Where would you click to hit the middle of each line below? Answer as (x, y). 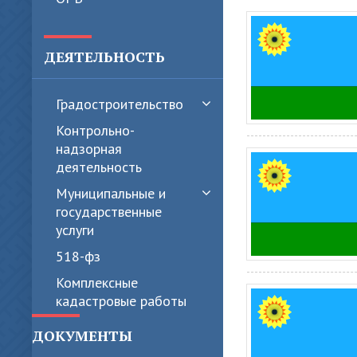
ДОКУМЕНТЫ (82, 335)
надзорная (89, 149)
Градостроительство (120, 104)
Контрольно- (95, 130)
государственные (109, 212)
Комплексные (97, 282)
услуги (75, 230)
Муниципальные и (111, 193)
